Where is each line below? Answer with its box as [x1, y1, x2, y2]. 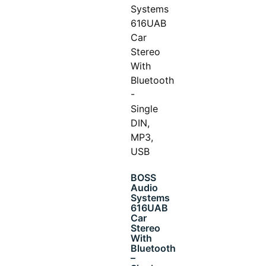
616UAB [130, 201, 168, 214]
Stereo [130, 221, 160, 234]
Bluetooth [130, 242, 176, 254]
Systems [130, 191, 170, 204]
